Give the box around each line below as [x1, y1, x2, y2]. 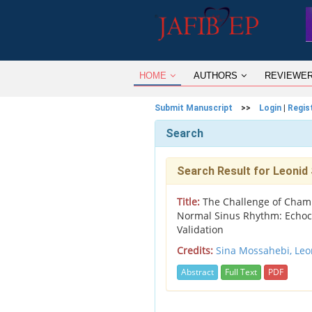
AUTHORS [194, 70, 237, 81]
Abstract [181, 266, 214, 279]
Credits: [177, 244, 213, 257]
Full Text [225, 266, 257, 279]
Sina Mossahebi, [216, 244, 295, 257]
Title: [177, 195, 200, 208]
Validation [177, 223, 224, 236]
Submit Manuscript [155, 103, 233, 113]
